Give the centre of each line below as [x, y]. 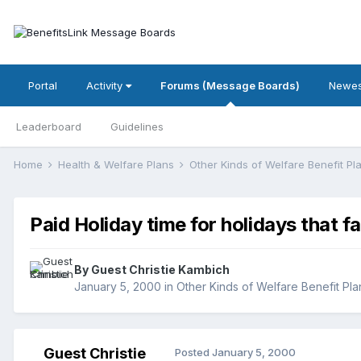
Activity [106, 85]
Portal [43, 85]
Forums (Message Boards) [230, 85]
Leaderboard [49, 127]
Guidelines [137, 127]
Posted [193, 353]
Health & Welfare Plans [118, 164]
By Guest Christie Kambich [152, 270]
